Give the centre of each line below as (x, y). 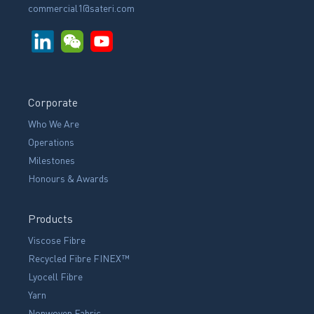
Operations (52, 141)
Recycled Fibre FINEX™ (79, 258)
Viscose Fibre (57, 239)
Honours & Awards (69, 178)
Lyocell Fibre (56, 276)
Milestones (52, 159)
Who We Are (54, 123)
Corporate (53, 102)
